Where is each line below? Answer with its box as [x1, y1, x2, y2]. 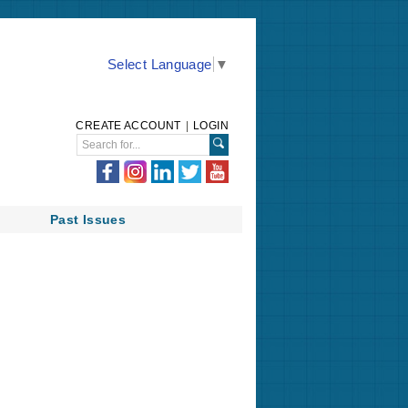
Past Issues [49, 212, 127, 227]
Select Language [107, 56, 212, 72]
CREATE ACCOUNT [76, 119, 181, 132]
